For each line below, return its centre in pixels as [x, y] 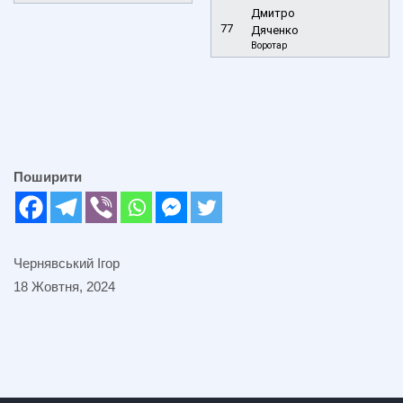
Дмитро [273, 13]
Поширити [48, 176]
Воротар [269, 45]
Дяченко [275, 30]
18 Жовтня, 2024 [64, 286]
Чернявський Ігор [67, 263]
